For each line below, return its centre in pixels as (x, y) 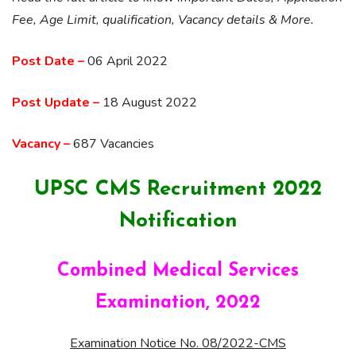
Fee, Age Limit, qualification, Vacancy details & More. (163, 20)
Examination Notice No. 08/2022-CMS (178, 343)
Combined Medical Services (178, 271)
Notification (178, 221)
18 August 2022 (148, 103)
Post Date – (48, 61)
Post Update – (56, 103)
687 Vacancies (112, 144)
